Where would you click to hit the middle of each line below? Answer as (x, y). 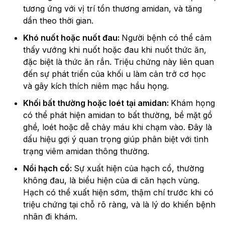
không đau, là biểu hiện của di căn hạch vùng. (111, 181)
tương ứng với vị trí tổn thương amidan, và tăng (113, 9)
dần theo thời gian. (58, 21)
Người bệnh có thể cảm (166, 38)
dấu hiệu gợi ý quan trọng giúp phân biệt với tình (116, 139)
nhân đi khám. (50, 217)
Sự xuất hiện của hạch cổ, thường (139, 168)
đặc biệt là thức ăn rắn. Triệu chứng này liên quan (119, 62)
